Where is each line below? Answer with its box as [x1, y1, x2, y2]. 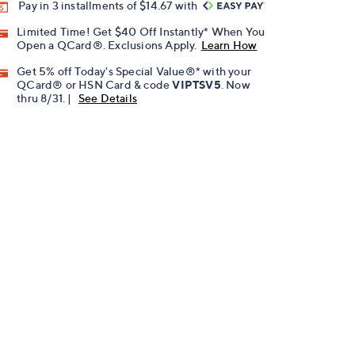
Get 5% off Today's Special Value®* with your [17, 64, 252, 78]
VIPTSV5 [172, 78, 221, 92]
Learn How [200, 38, 258, 52]
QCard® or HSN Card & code [17, 78, 173, 92]
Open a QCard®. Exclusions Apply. [17, 38, 197, 52]
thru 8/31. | [17, 91, 74, 105]
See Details [78, 91, 138, 105]
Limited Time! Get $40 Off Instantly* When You [17, 25, 265, 39]
